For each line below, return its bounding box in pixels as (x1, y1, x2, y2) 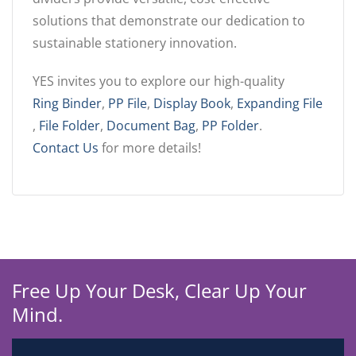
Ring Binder (33, 94, 102, 112)
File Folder (39, 116, 100, 134)
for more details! (99, 138, 201, 157)
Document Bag (106, 116, 195, 134)
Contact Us (33, 138, 99, 157)
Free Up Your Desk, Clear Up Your (12, 277, 307, 304)
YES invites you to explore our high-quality (33, 72, 284, 90)
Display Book (153, 94, 230, 112)
